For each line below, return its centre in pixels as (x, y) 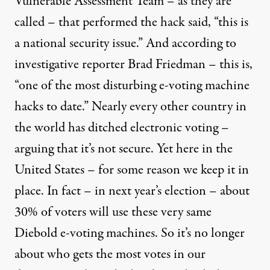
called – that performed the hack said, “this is (131, 22)
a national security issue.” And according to (125, 43)
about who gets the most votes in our (110, 254)
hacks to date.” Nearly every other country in (130, 107)
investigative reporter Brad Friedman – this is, (133, 64)
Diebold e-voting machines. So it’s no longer (130, 233)
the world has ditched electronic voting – (122, 128)
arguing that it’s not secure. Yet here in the (124, 149)
